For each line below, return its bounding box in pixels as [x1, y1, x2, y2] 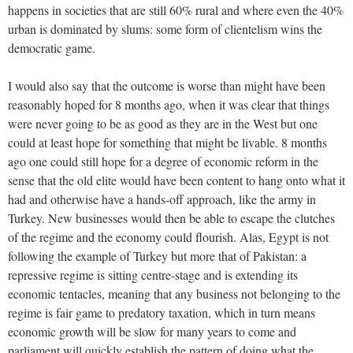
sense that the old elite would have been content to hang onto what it [8, 171, 345, 188]
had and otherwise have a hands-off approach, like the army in [8, 190, 316, 207]
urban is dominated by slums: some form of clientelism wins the [8, 20, 322, 37]
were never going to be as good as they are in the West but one [8, 114, 318, 132]
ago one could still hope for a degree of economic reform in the [8, 152, 318, 169]
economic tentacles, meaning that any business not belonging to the [8, 284, 340, 302]
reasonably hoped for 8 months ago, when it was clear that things [8, 95, 329, 113]
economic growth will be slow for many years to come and [8, 322, 296, 340]
